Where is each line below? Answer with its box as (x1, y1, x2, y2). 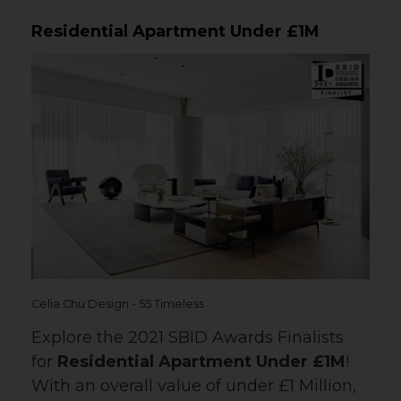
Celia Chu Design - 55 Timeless (31, 296, 204, 311)
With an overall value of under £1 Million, (31, 375, 356, 396)
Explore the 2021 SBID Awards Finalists (31, 327, 344, 347)
